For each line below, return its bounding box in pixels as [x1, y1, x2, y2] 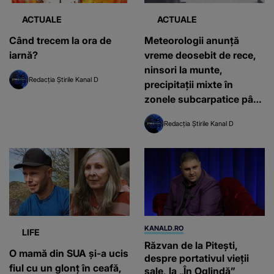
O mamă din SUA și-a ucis [9, 246, 128, 259]
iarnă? [9, 49, 38, 62]
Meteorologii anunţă [144, 34, 239, 47]
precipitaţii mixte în [144, 78, 233, 91]
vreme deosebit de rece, [144, 49, 256, 62]
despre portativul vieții [144, 251, 249, 264]
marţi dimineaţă [144, 108, 217, 120]
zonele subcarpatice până [144, 93, 265, 106]
